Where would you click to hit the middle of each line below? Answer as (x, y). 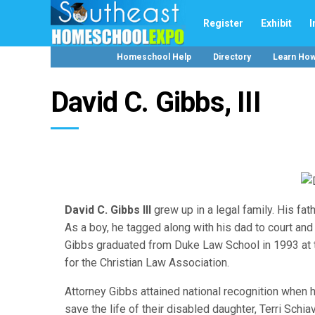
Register (223, 23)
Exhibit (276, 23)
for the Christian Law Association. (147, 263)
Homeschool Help (154, 57)
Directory (232, 57)
